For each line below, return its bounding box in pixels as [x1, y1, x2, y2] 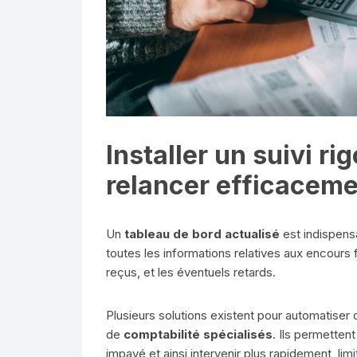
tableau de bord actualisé [124, 226, 280, 241]
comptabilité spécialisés [124, 326, 273, 342]
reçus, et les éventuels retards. [106, 264, 276, 280]
